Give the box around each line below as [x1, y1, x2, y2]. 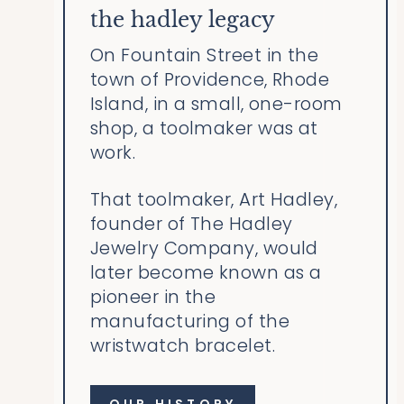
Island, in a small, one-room [90, 91, 343, 117]
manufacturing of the [90, 308, 289, 335]
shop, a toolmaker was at [90, 115, 318, 142]
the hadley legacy [90, 6, 275, 33]
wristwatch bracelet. [90, 333, 275, 359]
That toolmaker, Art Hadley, [90, 187, 338, 213]
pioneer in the [90, 284, 216, 310]
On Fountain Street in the [90, 42, 319, 69]
